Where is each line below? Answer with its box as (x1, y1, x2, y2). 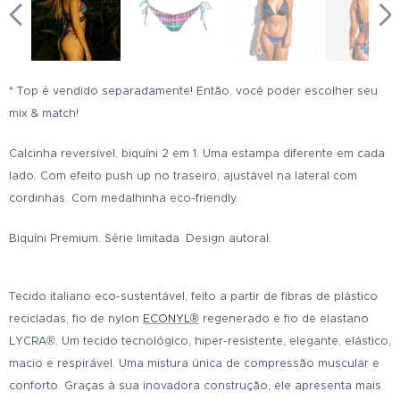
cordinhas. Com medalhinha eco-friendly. (9, 191, 237, 205)
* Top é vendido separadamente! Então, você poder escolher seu (9, 84, 378, 98)
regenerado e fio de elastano (199, 312, 369, 326)
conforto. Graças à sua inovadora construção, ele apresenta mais (9, 379, 381, 393)
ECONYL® (143, 312, 199, 326)
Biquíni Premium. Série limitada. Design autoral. (9, 231, 275, 246)
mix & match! (9, 106, 79, 121)
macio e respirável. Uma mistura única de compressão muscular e (9, 356, 379, 371)
